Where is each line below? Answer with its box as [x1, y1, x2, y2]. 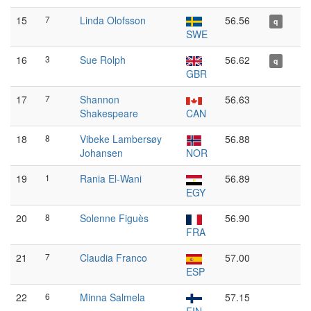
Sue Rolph [80, 53, 126, 67]
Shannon [80, 92, 119, 106]
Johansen [80, 146, 123, 160]
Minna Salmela [80, 290, 145, 304]
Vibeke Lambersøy [80, 132, 162, 146]
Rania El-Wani [80, 171, 142, 185]
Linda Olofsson [80, 13, 146, 27]
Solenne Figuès [80, 211, 149, 225]
